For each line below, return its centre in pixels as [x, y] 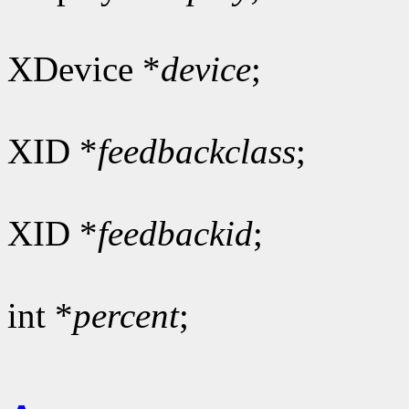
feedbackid [175, 233]
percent [126, 315]
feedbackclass [197, 151]
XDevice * [84, 68]
